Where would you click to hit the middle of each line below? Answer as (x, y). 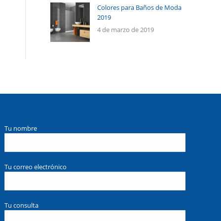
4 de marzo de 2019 (126, 30)
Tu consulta (22, 205)
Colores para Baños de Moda (139, 7)
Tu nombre (21, 128)
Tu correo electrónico (36, 167)
